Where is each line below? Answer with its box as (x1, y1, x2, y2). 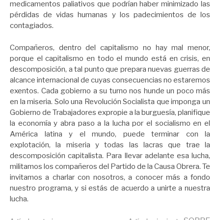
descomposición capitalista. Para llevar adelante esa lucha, (10, 151, 210, 160)
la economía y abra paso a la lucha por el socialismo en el (10, 118, 210, 128)
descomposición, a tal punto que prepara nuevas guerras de (10, 64, 210, 74)
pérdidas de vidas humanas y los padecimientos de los (10, 10, 210, 20)
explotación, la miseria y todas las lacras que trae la (10, 140, 210, 149)
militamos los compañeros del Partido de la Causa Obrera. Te (10, 162, 210, 171)
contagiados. (10, 21, 54, 30)
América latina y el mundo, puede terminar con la (10, 129, 210, 138)
